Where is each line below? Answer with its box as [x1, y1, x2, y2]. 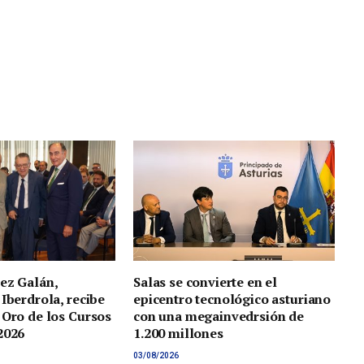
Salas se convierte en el [133, 272, 278, 291]
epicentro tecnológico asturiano [133, 289, 331, 308]
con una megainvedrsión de [133, 306, 304, 325]
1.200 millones [133, 323, 223, 342]
